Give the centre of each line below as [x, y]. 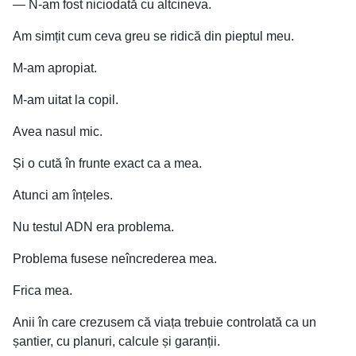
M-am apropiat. [55, 68]
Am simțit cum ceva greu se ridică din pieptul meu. [153, 37]
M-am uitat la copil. [66, 100]
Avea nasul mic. [58, 132]
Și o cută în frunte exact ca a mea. [107, 164]
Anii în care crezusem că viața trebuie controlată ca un [164, 323]
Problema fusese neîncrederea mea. [115, 259]
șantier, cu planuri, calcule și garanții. [116, 342]
